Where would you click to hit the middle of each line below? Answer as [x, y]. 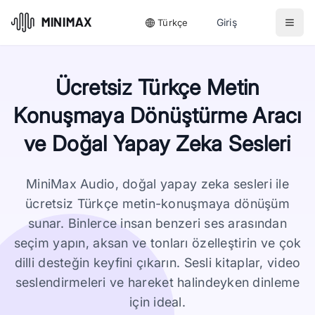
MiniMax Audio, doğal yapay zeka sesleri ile [157, 184]
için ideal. [157, 302]
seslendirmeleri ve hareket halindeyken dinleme [157, 282]
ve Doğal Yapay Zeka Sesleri [157, 143]
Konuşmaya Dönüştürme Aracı [157, 115]
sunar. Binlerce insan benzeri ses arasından [157, 223]
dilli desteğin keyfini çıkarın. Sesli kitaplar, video [157, 263]
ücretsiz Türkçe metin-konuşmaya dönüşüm [157, 204]
